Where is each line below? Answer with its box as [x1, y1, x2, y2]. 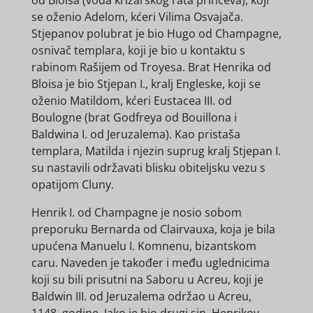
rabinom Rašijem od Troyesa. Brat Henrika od [31, 59, 271, 75]
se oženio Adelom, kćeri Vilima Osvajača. [31, 8, 243, 24]
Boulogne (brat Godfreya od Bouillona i [31, 109, 237, 125]
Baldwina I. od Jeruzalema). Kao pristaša [31, 126, 240, 142]
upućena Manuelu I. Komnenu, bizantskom [31, 238, 256, 254]
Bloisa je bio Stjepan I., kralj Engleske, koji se [31, 75, 261, 92]
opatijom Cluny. [31, 176, 114, 192]
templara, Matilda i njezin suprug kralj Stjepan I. [31, 143, 281, 159]
